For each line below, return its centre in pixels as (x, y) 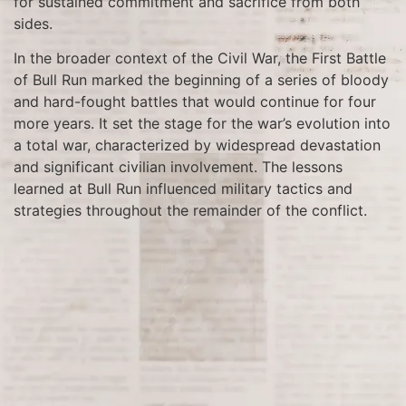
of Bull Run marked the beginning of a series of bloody (201, 80)
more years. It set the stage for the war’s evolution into (202, 124)
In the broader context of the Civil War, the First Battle (200, 58)
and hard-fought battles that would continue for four (195, 102)
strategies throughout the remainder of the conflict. (190, 211)
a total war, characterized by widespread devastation (197, 145)
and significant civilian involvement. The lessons (178, 167)
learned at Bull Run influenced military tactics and (183, 189)
